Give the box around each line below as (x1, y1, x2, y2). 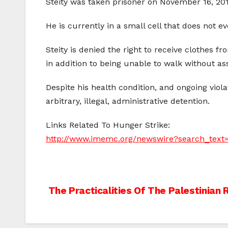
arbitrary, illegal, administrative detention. (46, 96, 210, 106)
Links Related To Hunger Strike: (46, 120, 170, 130)
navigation (45, 205, 129, 225)
